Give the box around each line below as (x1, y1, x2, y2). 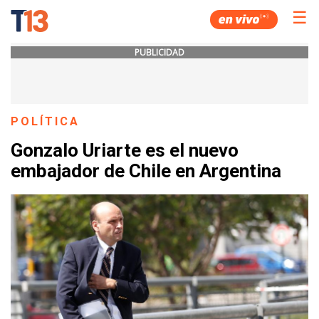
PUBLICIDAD (135, 46, 184, 58)
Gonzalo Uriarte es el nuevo (11, 140, 239, 162)
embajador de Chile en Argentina (11, 160, 281, 182)
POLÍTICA (11, 115, 80, 128)
